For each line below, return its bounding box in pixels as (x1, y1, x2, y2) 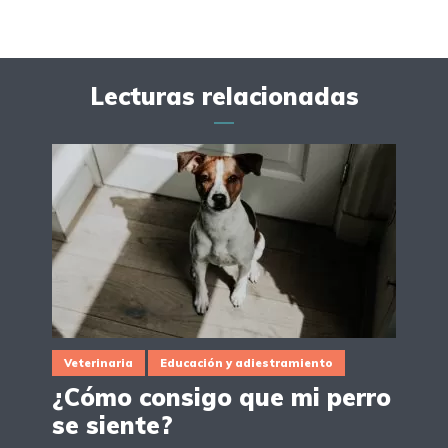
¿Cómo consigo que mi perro (52, 381, 391, 412)
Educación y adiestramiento (160, 355, 333, 370)
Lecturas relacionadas (89, 80, 359, 111)
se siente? (52, 409, 173, 440)
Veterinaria (64, 355, 133, 370)
